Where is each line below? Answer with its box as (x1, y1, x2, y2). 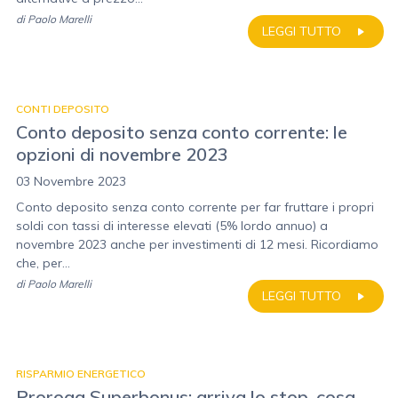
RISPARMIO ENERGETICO (16, 367, 146, 380)
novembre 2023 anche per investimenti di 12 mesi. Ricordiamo (16, 236, 378, 252)
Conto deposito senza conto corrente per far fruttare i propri (16, 199, 374, 215)
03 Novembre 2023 (16, 173, 126, 189)
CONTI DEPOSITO (16, 102, 109, 115)
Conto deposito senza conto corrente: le (16, 121, 347, 143)
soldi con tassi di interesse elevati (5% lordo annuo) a (16, 218, 328, 234)
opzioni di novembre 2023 (16, 143, 228, 165)
